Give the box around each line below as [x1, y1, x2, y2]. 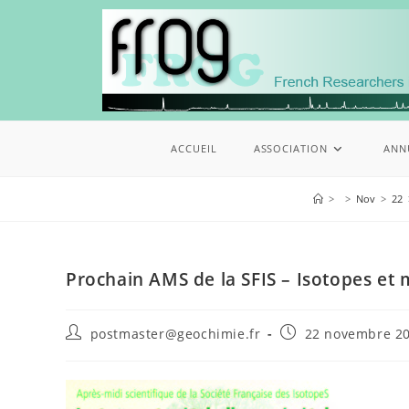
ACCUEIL [171, 142, 217, 156]
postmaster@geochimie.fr [89, 325, 261, 343]
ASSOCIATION [253, 142, 328, 156]
